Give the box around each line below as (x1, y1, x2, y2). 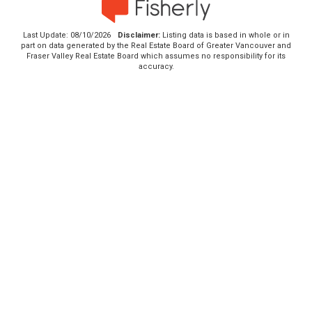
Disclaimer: (117, 31, 160, 40)
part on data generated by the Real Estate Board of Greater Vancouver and (21, 41, 291, 51)
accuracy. (138, 62, 174, 72)
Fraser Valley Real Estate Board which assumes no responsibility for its (26, 52, 286, 61)
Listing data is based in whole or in (159, 31, 290, 40)
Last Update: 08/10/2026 (22, 31, 111, 40)
